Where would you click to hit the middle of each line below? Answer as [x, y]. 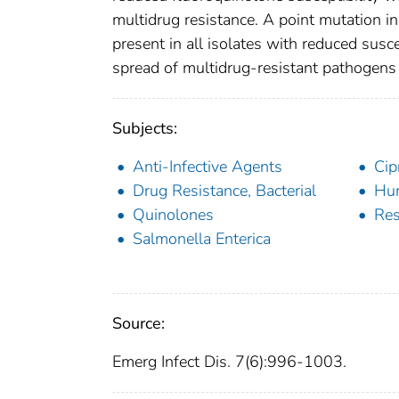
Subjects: [145, 129]
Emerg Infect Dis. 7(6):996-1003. [229, 362]
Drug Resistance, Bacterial [224, 191]
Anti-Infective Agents [208, 167]
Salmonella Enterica [202, 239]
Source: [138, 324]
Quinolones [173, 215]
